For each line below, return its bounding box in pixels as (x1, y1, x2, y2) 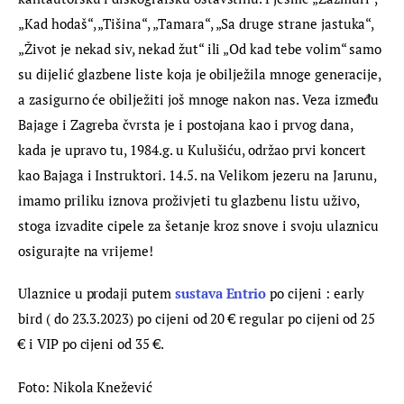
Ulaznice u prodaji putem (18, 284, 175, 303)
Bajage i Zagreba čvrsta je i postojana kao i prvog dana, (18, 115, 356, 133)
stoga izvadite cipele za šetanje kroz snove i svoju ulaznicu (18, 216, 383, 234)
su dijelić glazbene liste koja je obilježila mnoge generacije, (18, 64, 385, 83)
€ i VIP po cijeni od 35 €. (18, 335, 164, 353)
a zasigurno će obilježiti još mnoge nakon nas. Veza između (18, 89, 383, 108)
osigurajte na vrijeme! (18, 241, 154, 260)
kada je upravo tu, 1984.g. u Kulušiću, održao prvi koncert (18, 140, 371, 159)
